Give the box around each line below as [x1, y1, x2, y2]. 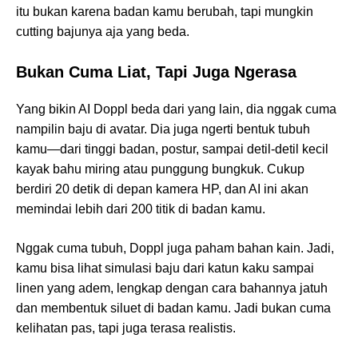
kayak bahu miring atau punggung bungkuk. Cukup [16, 162, 304, 177]
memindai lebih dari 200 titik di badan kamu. [16, 202, 265, 217]
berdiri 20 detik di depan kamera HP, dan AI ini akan [16, 182, 308, 197]
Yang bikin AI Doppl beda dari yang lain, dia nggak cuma [16, 102, 336, 117]
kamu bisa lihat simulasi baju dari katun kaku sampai [16, 261, 314, 276]
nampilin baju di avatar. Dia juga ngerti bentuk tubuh [16, 122, 310, 137]
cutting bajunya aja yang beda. [16, 25, 189, 39]
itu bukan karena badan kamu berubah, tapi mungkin [16, 5, 313, 19]
